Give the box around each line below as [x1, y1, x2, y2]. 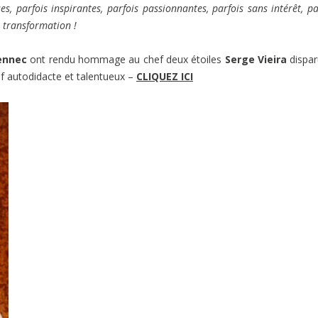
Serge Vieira [224, 53, 290, 67]
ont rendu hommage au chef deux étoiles [27, 53, 225, 67]
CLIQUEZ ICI [136, 70, 193, 84]
